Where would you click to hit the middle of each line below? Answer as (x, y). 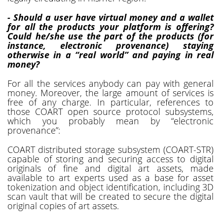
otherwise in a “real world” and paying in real (110, 55)
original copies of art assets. (63, 205)
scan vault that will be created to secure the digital (110, 196)
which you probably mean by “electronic (110, 121)
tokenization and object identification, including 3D (110, 187)
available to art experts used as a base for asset (110, 177)
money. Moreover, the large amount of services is (110, 92)
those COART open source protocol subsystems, (110, 111)
